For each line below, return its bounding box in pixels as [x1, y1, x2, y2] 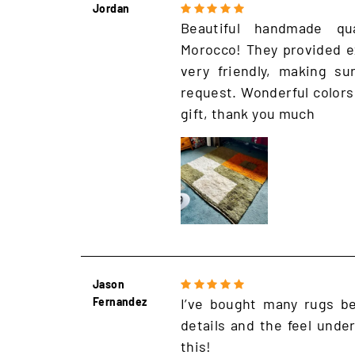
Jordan [93, 2, 130, 16]
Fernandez [93, 295, 147, 309]
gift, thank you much [180, 105, 315, 123]
